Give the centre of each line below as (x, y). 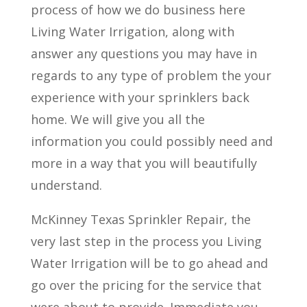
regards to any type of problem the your (151, 75)
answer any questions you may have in (144, 53)
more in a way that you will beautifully (144, 163)
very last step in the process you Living (146, 241)
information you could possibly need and (151, 141)
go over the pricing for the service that (146, 285)
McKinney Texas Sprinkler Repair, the (140, 219)
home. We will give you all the (118, 119)
